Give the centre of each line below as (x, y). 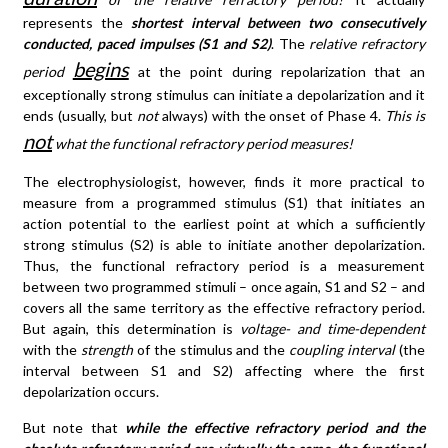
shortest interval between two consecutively (278, 22)
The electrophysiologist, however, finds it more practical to (224, 181)
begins (100, 68)
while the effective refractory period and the (275, 427)
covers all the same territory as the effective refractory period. (224, 307)
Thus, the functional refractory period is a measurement (224, 265)
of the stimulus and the (211, 349)
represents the (77, 22)
